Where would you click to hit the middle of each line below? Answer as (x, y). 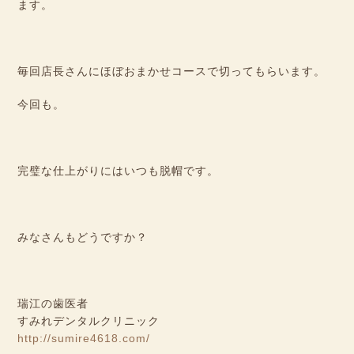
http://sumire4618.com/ (84, 338)
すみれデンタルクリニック (89, 320)
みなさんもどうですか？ (83, 237)
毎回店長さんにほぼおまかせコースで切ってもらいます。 (172, 71)
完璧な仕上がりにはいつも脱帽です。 (119, 170)
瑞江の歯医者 (53, 303)
